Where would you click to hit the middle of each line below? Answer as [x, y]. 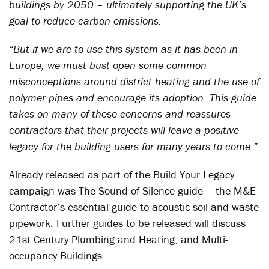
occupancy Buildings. [57, 255]
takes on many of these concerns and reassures [120, 114]
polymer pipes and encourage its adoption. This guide [133, 98]
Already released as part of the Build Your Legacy [122, 174]
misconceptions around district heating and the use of [134, 81]
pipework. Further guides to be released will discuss [127, 223]
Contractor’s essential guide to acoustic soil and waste [134, 207]
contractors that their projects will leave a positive [124, 130]
